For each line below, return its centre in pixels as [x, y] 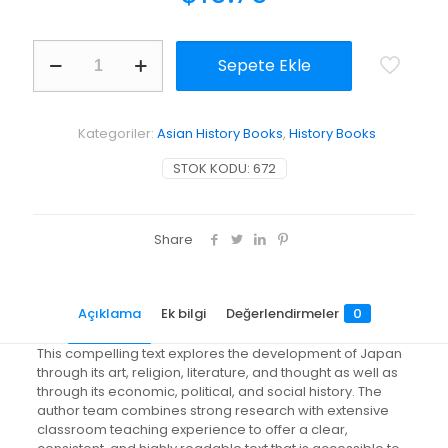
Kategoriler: [117, 134]
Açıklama [109, 314]
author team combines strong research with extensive [212, 411]
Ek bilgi [183, 314]
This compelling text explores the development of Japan [219, 354]
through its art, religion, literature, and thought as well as [217, 373]
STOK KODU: [212, 169]
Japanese [65, 125]
